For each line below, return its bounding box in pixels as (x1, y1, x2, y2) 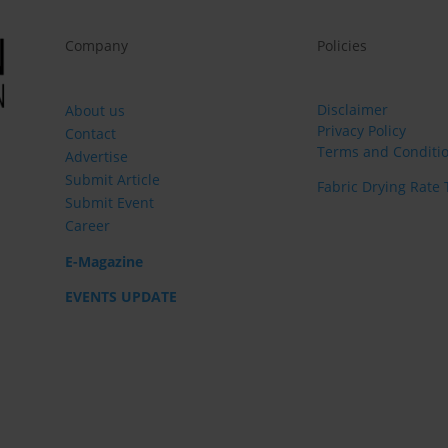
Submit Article (64, 170, 160, 190)
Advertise (64, 147, 128, 167)
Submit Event (64, 193, 154, 213)
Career (64, 216, 110, 236)
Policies (316, 35, 367, 55)
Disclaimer (316, 100, 388, 120)
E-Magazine (64, 252, 143, 272)
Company (64, 35, 128, 55)
